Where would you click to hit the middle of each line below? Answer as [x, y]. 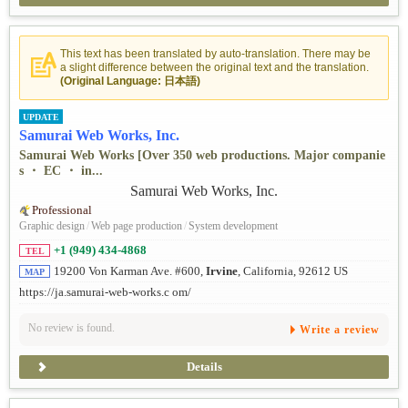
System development [233, 226]
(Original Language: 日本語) [130, 82]
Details [204, 367]
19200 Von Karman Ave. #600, [130, 272]
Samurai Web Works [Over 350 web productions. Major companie [202, 155]
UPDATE [41, 117]
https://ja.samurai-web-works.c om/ [105, 293]
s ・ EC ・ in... [61, 170]
